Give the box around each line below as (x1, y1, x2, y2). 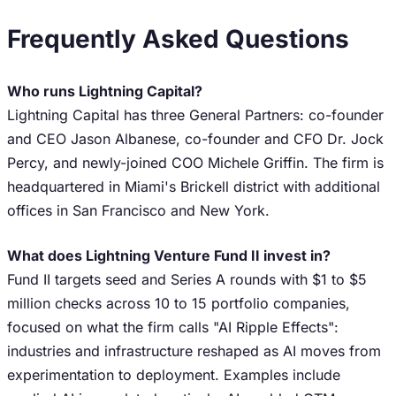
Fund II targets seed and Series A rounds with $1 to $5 (7, 270, 367, 288)
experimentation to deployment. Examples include (7, 366, 340, 384)
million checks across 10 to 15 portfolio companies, (7, 294, 350, 312)
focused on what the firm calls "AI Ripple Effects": (7, 318, 339, 336)
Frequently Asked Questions (7, 24, 349, 54)
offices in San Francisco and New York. (7, 202, 270, 219)
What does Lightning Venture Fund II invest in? (7, 247, 331, 264)
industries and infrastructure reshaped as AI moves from (7, 342, 381, 360)
